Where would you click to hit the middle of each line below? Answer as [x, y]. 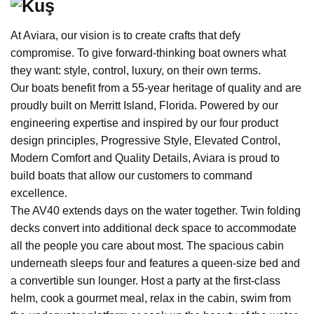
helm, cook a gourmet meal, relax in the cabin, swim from [151, 299]
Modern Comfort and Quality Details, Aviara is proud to [145, 158]
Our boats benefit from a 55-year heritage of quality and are [156, 88]
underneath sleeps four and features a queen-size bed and [155, 264]
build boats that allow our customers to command [131, 176]
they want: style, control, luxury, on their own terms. [136, 71]
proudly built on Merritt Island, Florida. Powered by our [144, 106]
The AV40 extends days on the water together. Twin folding [156, 211]
